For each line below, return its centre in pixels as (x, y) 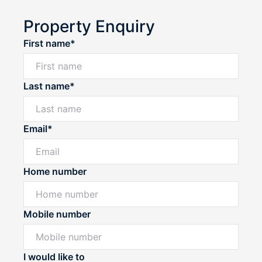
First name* (49, 43)
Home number (55, 171)
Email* (38, 128)
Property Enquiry (89, 26)
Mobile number (57, 214)
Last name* (49, 86)
